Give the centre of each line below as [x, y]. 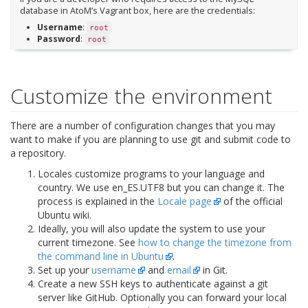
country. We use [75, 188]
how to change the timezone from [215, 243]
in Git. [214, 270]
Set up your [65, 270]
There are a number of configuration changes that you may [143, 126]
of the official [252, 201]
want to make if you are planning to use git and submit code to [151, 140]
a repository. [38, 153]
